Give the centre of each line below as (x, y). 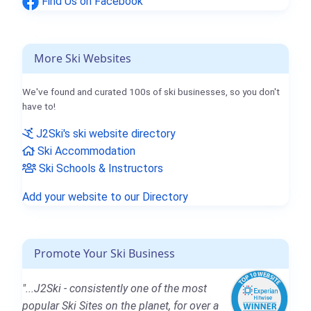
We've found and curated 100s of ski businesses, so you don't (151, 91)
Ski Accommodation (85, 151)
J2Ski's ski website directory (104, 133)
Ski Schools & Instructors (100, 168)
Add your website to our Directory (105, 196)
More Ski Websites (83, 58)
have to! (39, 106)
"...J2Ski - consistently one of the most (115, 288)
